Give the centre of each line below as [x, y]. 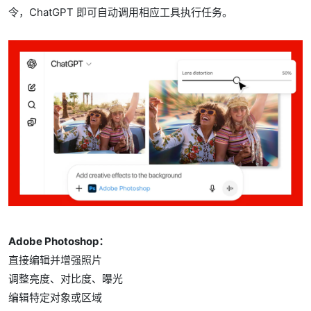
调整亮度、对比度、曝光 [66, 278]
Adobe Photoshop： [59, 241]
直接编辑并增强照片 [55, 260]
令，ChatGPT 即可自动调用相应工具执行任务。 [122, 12]
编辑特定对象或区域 [55, 297]
